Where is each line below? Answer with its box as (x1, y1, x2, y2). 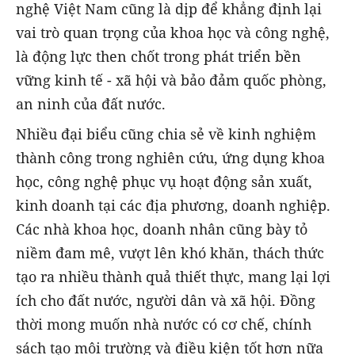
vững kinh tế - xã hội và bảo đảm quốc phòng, (16, 70, 326, 90)
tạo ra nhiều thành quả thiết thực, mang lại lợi (16, 267, 330, 287)
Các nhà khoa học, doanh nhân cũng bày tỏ (16, 219, 307, 239)
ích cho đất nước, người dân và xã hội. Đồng (16, 291, 315, 311)
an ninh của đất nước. (16, 94, 166, 113)
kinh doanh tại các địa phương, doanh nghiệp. (16, 196, 330, 216)
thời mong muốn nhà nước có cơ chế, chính (16, 315, 311, 334)
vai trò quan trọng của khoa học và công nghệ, (16, 22, 330, 42)
